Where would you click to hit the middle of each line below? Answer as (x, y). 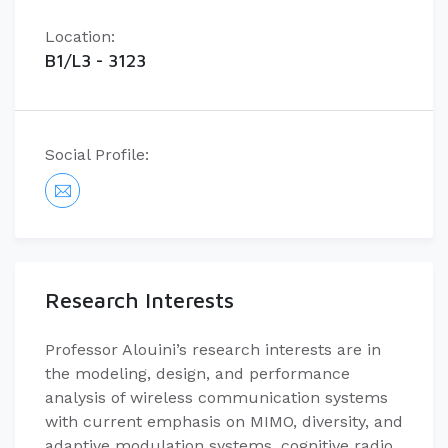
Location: (80, 36)
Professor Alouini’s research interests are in (213, 349)
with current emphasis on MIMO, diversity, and (224, 421)
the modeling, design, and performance (197, 373)
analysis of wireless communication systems (216, 397)
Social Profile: (97, 154)
